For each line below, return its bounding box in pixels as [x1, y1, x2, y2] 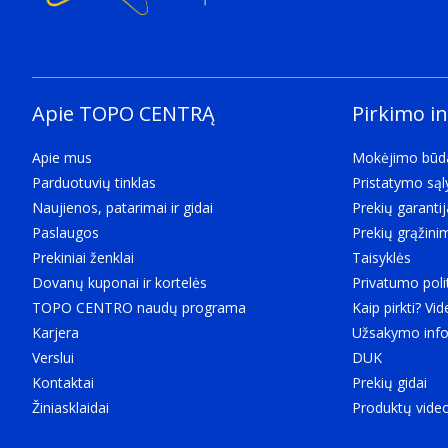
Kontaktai [32, 373, 94, 392]
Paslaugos [32, 223, 99, 242]
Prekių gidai [352, 373, 427, 392]
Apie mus [32, 148, 92, 167]
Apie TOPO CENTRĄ [32, 100, 215, 127]
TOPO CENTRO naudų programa [32, 298, 246, 317]
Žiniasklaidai [32, 398, 109, 417]
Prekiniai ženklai [32, 248, 134, 267]
